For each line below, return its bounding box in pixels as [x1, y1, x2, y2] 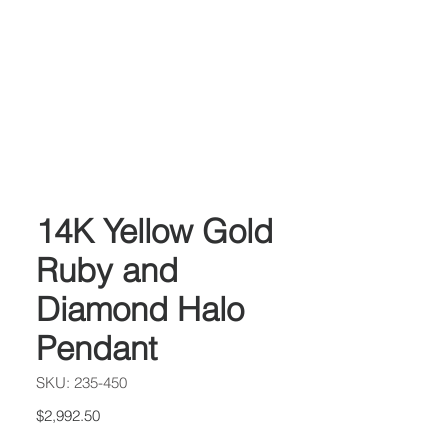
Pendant [36, 328, 157, 368]
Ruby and [36, 250, 178, 290]
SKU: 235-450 [36, 373, 127, 392]
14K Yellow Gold [36, 211, 273, 251]
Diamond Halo [36, 289, 244, 329]
